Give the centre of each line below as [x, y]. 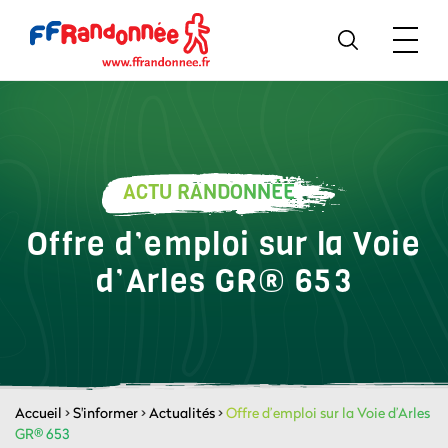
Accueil [38, 412]
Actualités [182, 412]
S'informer [105, 412]
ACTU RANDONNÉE [209, 192]
